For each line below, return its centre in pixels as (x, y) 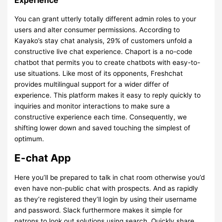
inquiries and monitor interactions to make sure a (92, 106)
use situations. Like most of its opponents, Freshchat (99, 74)
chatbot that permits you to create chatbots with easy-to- (108, 63)
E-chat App (43, 158)
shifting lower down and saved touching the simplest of (103, 128)
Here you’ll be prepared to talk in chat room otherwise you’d (110, 178)
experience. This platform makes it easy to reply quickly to (108, 95)
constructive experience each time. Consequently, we (101, 117)
